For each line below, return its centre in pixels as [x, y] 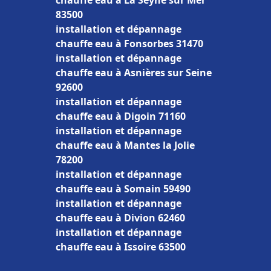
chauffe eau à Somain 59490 [123, 189]
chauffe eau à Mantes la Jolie [125, 145]
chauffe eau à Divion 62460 [120, 218]
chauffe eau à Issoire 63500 [121, 247]
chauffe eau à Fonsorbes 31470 [129, 44]
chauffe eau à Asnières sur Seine [134, 73]
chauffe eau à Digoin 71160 [121, 116]
